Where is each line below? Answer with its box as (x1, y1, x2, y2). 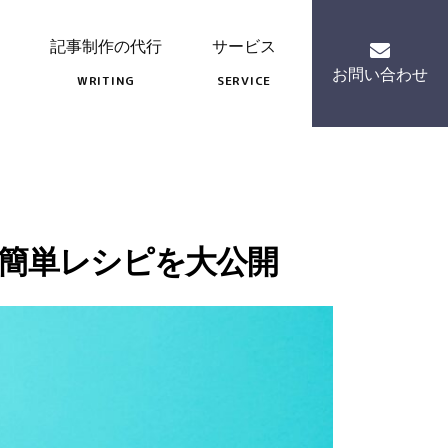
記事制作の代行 (50, 38, 162, 55)
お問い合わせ (332, 66, 428, 83)
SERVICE (216, 72, 272, 89)
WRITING (76, 72, 136, 89)
